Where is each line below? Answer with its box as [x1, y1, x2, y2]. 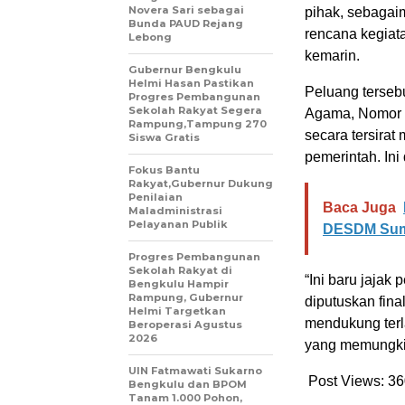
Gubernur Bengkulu [128, 63, 241, 76]
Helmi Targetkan [128, 305, 226, 317]
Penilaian [128, 191, 183, 203]
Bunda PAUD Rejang [128, 17, 243, 30]
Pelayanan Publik [128, 218, 231, 231]
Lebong [128, 31, 172, 43]
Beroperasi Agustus [128, 318, 242, 331]
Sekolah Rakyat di [128, 264, 232, 277]
